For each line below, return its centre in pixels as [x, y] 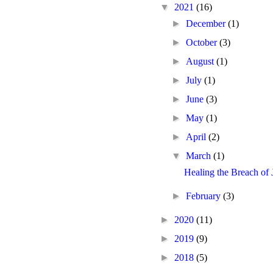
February [205, 196]
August [201, 61]
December [207, 23]
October [203, 42]
